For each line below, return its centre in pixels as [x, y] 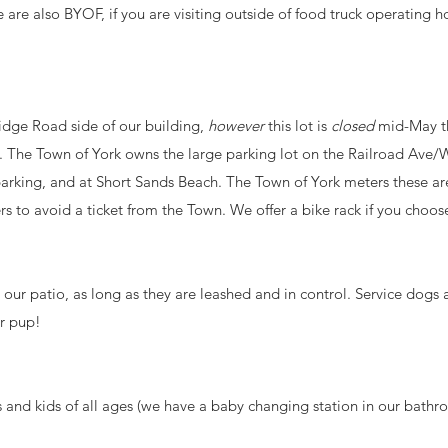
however [236, 125]
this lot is [297, 125]
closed [352, 125]
